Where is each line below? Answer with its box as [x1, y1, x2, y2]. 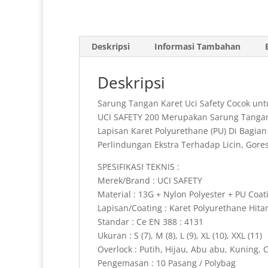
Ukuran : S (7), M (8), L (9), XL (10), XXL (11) [98, 230, 262, 242]
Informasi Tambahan [154, 41, 240, 53]
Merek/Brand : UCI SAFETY [98, 175, 202, 187]
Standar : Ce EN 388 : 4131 [98, 216, 203, 228]
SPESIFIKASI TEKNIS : [98, 161, 179, 173]
